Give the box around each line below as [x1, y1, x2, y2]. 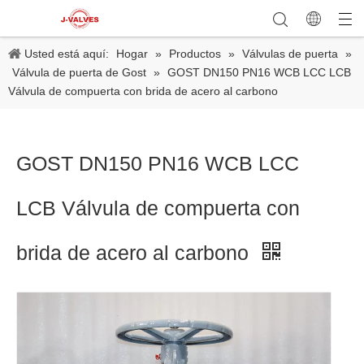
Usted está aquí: [24, 47, 109, 60]
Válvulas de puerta [242, 47, 338, 60]
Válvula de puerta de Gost [12, 66, 146, 79]
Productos [169, 47, 221, 60]
